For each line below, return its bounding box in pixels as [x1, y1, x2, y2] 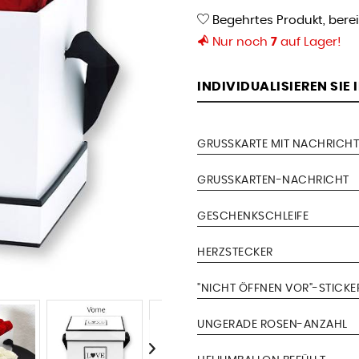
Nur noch [212, 35, 271, 48]
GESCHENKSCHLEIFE [197, 210, 309, 222]
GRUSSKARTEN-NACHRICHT [197, 174, 349, 186]
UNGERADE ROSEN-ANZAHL [197, 318, 348, 330]
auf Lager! [277, 35, 341, 48]
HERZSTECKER [197, 246, 273, 258]
